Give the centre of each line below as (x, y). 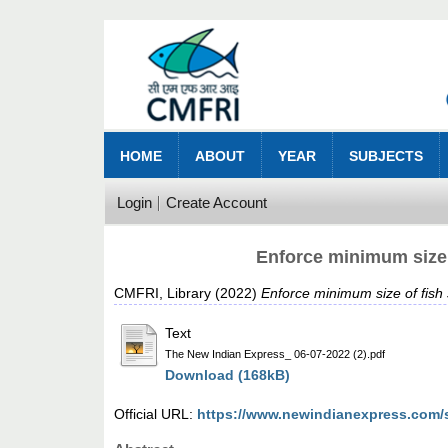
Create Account (216, 203)
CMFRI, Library (163, 293)
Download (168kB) (228, 375)
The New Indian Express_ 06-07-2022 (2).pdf (275, 354)
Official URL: (156, 414)
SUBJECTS (386, 156)
